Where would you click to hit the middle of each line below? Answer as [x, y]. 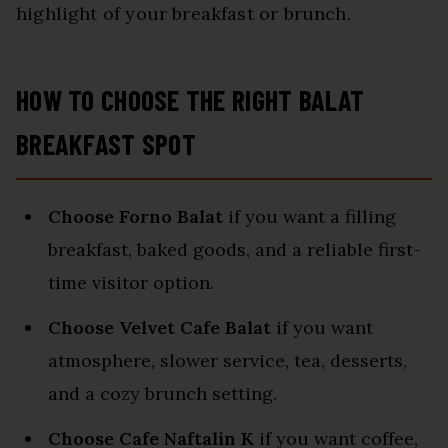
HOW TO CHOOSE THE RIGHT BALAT [190, 99]
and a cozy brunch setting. [162, 393]
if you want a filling [309, 216]
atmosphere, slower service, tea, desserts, [227, 360]
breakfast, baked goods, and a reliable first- [234, 249]
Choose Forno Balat [135, 216]
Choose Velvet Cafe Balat [159, 327]
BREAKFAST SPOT [106, 143]
